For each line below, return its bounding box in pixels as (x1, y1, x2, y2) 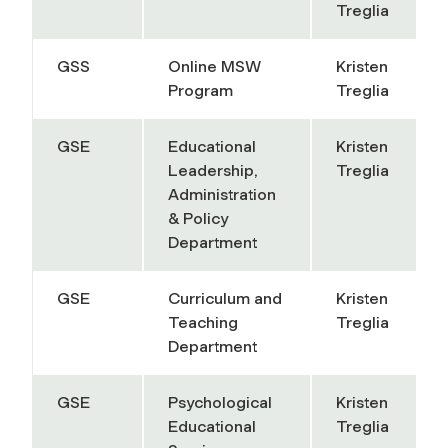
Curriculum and (168, 288, 282, 308)
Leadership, (168, 160, 258, 180)
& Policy (168, 208, 228, 228)
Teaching (168, 312, 238, 332)
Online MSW (168, 56, 261, 76)
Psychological (168, 392, 272, 412)
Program (168, 80, 233, 100)
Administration (168, 184, 276, 204)
